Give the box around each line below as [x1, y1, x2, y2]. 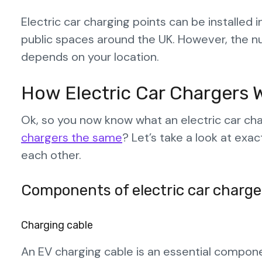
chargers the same [21, 129, 122, 145]
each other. [21, 147, 81, 163]
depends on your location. [21, 49, 159, 64]
